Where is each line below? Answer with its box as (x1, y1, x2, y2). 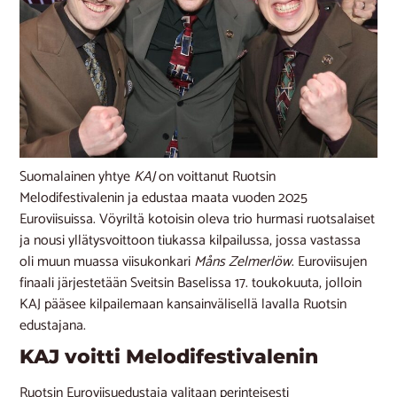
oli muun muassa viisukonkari (19, 249, 195, 274)
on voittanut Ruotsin (155, 164, 276, 189)
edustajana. (19, 313, 87, 338)
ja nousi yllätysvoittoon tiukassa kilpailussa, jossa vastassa (19, 228, 362, 253)
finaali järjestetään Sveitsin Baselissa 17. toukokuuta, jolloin (19, 270, 362, 295)
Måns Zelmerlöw (194, 249, 292, 274)
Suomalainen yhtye (19, 164, 135, 189)
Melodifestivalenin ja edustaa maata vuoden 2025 (19, 185, 308, 210)
